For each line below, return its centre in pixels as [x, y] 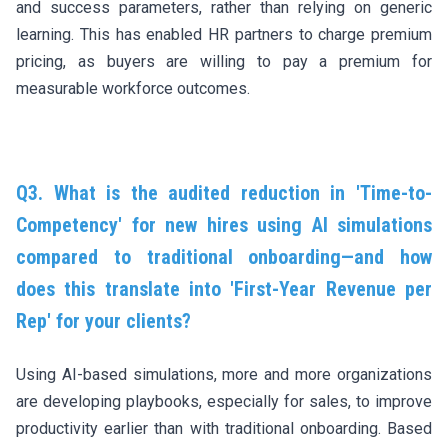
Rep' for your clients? [103, 320]
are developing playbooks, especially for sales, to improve [224, 401]
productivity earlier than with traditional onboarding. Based [224, 428]
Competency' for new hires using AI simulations [224, 224]
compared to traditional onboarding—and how [224, 256]
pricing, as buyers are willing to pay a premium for [224, 61]
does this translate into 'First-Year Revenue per [224, 288]
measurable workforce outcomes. [133, 88]
